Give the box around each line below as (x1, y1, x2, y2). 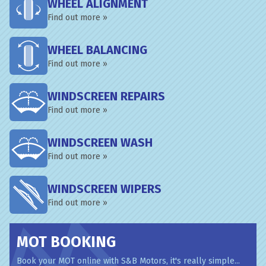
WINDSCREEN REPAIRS (47, 89, 165, 103)
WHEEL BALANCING (47, 43, 147, 57)
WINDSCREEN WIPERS (47, 182, 161, 196)
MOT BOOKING (17, 233, 116, 251)
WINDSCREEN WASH (47, 135, 153, 150)
